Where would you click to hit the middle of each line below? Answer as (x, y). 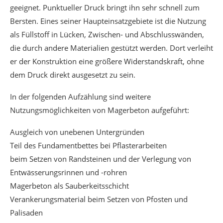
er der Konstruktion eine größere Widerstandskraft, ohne (107, 61)
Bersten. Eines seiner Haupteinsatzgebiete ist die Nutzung (108, 21)
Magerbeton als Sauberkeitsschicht (69, 186)
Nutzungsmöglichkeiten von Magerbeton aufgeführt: (100, 110)
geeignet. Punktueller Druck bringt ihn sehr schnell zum (105, 7)
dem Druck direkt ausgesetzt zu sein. (73, 75)
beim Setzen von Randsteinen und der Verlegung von (101, 159)
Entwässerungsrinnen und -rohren (68, 172)
